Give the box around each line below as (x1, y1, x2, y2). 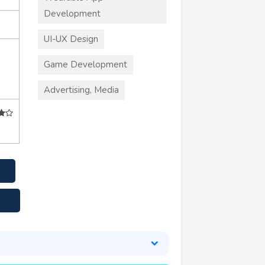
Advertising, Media (43, 83, 119, 96)
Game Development (43, 58, 127, 70)
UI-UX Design (43, 33, 98, 45)
